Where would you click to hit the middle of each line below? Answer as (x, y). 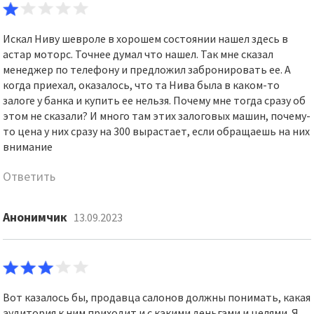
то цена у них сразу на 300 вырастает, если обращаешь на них (157, 131)
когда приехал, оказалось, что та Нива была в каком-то (142, 85)
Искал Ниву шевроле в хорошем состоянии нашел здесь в (146, 39)
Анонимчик (35, 217)
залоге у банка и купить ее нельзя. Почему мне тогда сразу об (155, 100)
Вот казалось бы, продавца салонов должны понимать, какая (157, 297)
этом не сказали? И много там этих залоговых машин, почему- (157, 116)
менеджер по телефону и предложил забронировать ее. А (147, 69)
